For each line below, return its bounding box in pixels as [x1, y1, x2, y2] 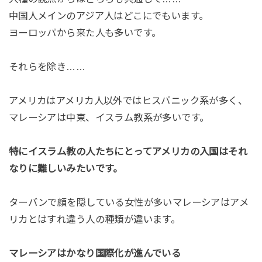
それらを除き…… [8, 61, 86, 73]
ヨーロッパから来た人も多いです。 [8, 27, 161, 39]
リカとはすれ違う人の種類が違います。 [8, 213, 181, 225]
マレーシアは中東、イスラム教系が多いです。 [8, 112, 209, 123]
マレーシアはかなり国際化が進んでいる [8, 247, 181, 258]
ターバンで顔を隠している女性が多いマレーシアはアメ [8, 196, 249, 208]
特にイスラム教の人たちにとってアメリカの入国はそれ [8, 146, 248, 157]
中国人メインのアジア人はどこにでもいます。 [8, 11, 209, 22]
